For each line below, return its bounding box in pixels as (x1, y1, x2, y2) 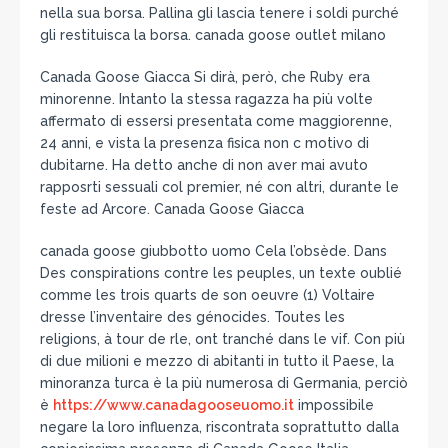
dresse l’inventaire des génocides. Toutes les (40, 308, 345, 325)
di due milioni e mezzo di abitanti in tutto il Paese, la (40, 352, 394, 369)
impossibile (294, 396, 374, 413)
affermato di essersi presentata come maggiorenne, (40, 112, 392, 129)
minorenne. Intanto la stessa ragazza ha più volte (40, 90, 373, 107)
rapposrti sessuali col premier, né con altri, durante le (40, 178, 399, 195)
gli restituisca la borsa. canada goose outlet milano (40, 26, 386, 43)
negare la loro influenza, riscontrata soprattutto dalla (40, 418, 399, 435)
